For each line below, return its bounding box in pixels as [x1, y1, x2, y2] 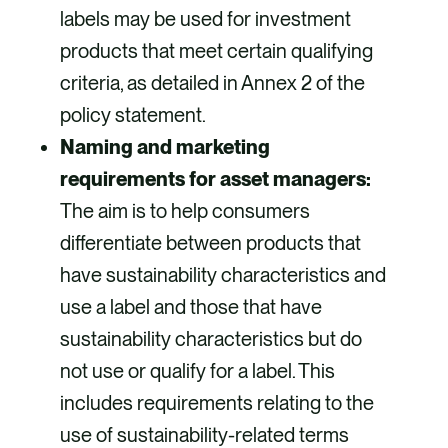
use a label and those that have [60, 295, 322, 320]
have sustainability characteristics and [60, 263, 386, 288]
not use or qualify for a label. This [60, 359, 335, 384]
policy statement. [60, 103, 206, 128]
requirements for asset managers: [60, 167, 371, 192]
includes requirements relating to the [60, 391, 374, 416]
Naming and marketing [60, 135, 270, 160]
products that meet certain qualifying [60, 39, 373, 64]
